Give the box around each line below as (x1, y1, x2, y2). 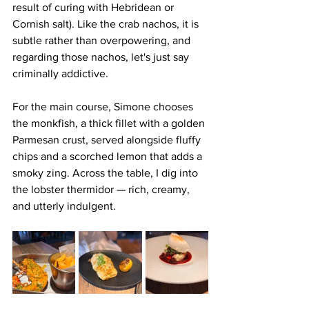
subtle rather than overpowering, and (12, 34, 193, 46)
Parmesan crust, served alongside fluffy (12, 133, 203, 146)
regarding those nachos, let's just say (12, 50, 195, 63)
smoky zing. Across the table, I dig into (12, 166, 201, 179)
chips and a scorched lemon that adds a (12, 150, 205, 162)
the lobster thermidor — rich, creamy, (12, 183, 192, 195)
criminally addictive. (12, 67, 108, 79)
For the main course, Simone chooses (12, 100, 196, 112)
